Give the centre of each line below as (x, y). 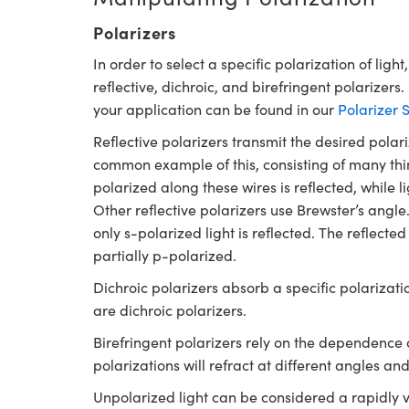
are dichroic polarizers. (170, 310)
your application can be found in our (215, 109)
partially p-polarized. (165, 255)
